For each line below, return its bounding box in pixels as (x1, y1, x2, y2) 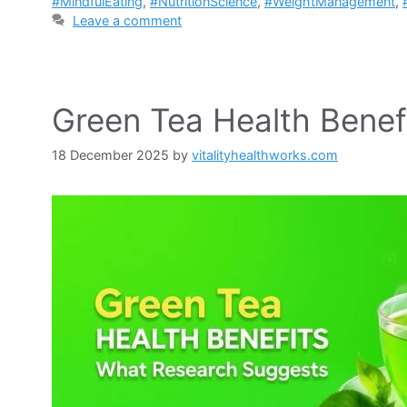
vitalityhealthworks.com (192, 146, 338, 163)
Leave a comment (73, 12, 183, 28)
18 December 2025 (52, 146, 169, 163)
